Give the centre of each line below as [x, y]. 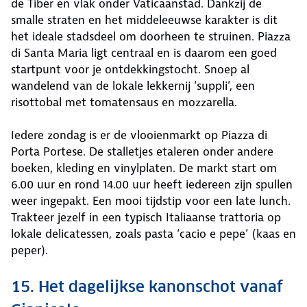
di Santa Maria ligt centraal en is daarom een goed [144, 53]
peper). [29, 250]
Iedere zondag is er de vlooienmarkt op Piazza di [139, 135]
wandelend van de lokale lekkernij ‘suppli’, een [133, 86]
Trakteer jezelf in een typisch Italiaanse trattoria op [146, 218]
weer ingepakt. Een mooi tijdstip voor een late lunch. [151, 201]
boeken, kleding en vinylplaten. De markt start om [144, 168]
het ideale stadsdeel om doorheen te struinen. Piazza [151, 37]
